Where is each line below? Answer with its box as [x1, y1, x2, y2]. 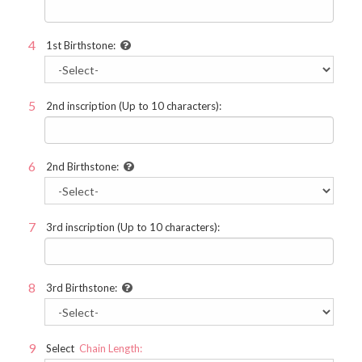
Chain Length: [79, 342, 142, 355]
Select [46, 342, 74, 355]
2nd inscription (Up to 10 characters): [46, 99, 221, 112]
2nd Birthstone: [46, 160, 119, 173]
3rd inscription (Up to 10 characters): [46, 221, 220, 234]
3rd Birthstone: [46, 281, 117, 294]
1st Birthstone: [46, 39, 116, 52]
